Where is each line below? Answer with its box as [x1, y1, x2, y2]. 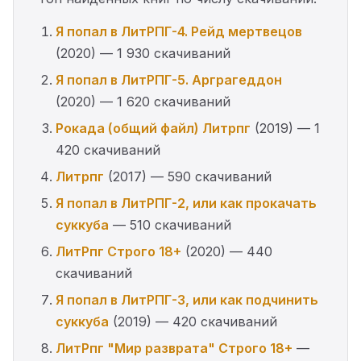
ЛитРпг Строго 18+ [56, 243, 181, 259]
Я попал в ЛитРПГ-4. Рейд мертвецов [56, 23, 302, 39]
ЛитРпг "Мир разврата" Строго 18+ [56, 340, 293, 356]
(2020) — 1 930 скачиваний [56, 45, 230, 61]
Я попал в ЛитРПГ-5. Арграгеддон [56, 72, 282, 88]
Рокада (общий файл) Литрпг [56, 120, 251, 136]
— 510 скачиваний [109, 217, 231, 233]
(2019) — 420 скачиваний [109, 313, 277, 330]
